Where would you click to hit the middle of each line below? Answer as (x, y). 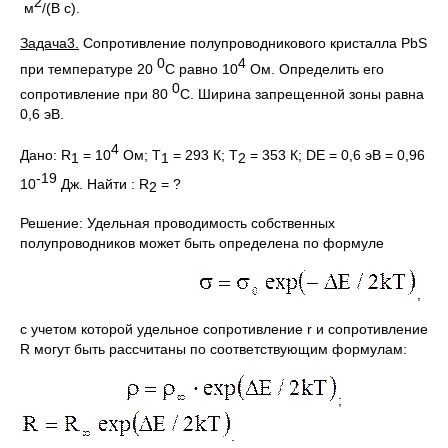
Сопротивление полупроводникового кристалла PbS (253, 42)
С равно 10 (201, 68)
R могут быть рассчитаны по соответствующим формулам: (213, 348)
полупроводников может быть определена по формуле (202, 242)
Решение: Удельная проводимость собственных (177, 222)
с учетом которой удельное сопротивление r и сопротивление (224, 328)
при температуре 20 (88, 68)
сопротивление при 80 (96, 93)
